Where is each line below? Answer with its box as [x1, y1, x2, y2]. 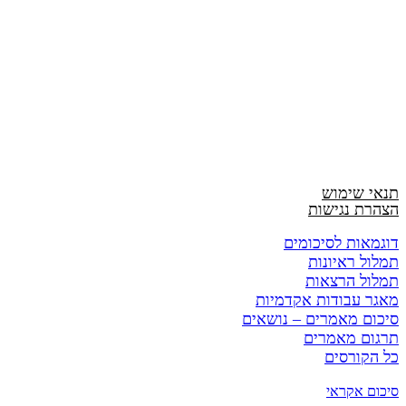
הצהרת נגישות [308, 199, 399, 218]
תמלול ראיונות [308, 252, 399, 271]
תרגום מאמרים [304, 328, 399, 347]
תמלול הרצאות [305, 271, 399, 290]
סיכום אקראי [326, 382, 399, 399]
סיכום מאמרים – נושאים [242, 309, 399, 328]
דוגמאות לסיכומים [284, 233, 399, 252]
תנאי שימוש [322, 183, 399, 202]
